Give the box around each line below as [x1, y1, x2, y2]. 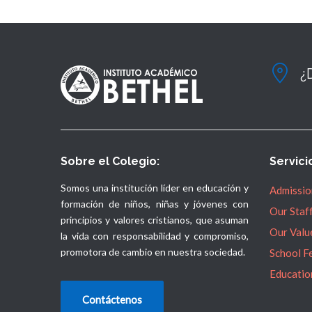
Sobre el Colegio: [61, 155, 159, 169]
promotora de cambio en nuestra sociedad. [61, 246, 245, 258]
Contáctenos [82, 293, 142, 306]
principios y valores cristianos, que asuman [61, 214, 249, 226]
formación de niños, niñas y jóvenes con [61, 198, 249, 210]
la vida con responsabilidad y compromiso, [61, 230, 249, 242]
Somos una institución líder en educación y [61, 182, 249, 194]
